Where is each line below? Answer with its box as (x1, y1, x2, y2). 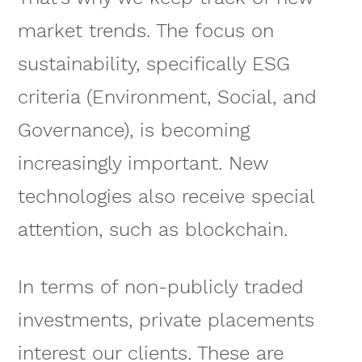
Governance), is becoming (17, 119, 250, 142)
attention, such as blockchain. (17, 218, 288, 242)
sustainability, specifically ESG (17, 53, 290, 76)
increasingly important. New (17, 152, 267, 175)
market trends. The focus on (17, 19, 274, 43)
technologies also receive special (17, 185, 314, 208)
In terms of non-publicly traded (17, 275, 304, 298)
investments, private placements (17, 308, 314, 331)
